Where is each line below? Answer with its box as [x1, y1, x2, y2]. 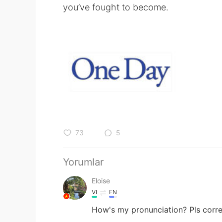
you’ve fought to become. [63, 2, 168, 12]
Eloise [92, 176, 110, 185]
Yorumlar [63, 156, 104, 168]
